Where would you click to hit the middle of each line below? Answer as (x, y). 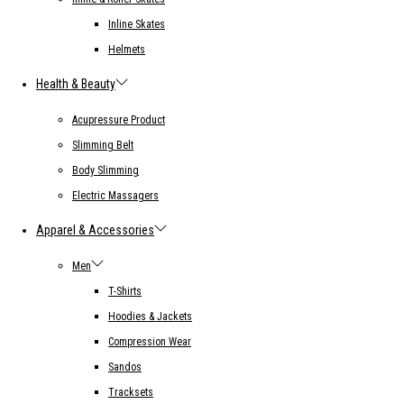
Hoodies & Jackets (150, 316)
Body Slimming (106, 170)
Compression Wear (150, 341)
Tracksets (131, 392)
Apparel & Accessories (95, 230)
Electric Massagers (115, 195)
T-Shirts (125, 291)
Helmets (127, 49)
